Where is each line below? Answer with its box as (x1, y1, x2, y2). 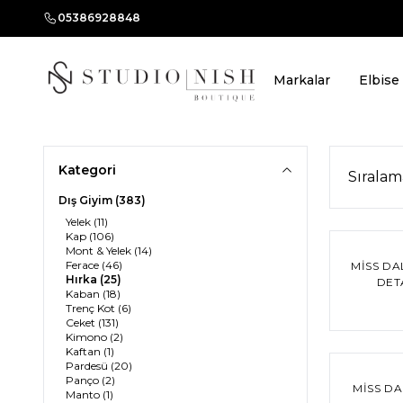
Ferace (66, 257, 102, 272)
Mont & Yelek (66, 243, 134, 257)
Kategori (58, 161, 116, 178)
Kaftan (66, 344, 103, 358)
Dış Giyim (58, 193, 115, 207)
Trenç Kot (66, 300, 118, 315)
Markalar (273, 72, 330, 89)
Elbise (359, 72, 399, 89)
